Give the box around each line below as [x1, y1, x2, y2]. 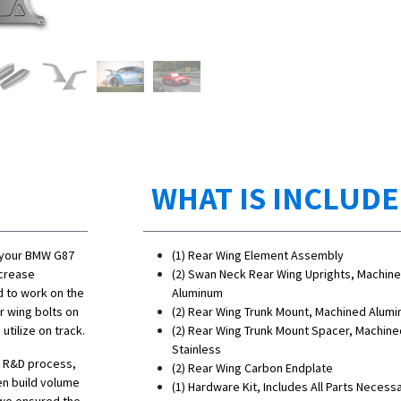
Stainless [172, 341, 221, 358]
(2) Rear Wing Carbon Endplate [172, 360, 333, 377]
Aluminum [172, 285, 223, 302]
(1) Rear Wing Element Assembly [172, 247, 344, 264]
